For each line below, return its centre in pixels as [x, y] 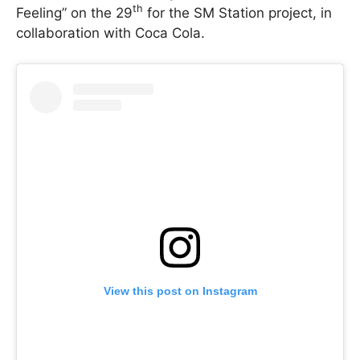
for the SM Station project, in [237, 13]
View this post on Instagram [180, 290]
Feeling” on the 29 [74, 13]
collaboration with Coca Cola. [110, 33]
